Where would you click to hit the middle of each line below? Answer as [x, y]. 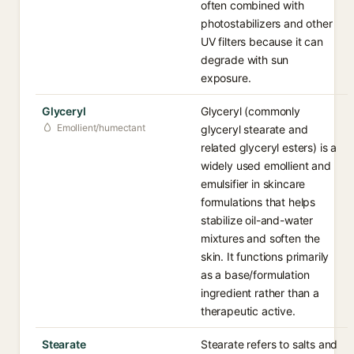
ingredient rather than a [260, 293]
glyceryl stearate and [254, 129]
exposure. [226, 78]
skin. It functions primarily [265, 256]
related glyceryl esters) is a [269, 147]
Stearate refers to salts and [269, 344]
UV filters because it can [262, 41]
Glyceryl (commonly [250, 111]
